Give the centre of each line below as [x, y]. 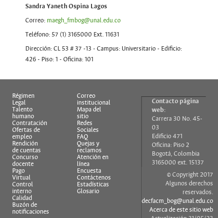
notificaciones [31, 211]
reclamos [89, 150]
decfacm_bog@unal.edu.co [178, 201]
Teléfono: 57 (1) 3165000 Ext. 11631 [72, 35]
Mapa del [89, 109]
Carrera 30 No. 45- [177, 118]
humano [23, 116]
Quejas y [88, 143]
